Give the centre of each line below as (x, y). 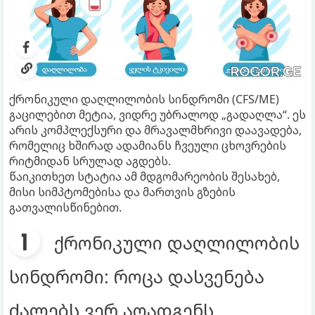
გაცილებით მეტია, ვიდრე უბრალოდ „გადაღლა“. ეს (157, 114)
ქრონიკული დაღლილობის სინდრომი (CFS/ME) (144, 99)
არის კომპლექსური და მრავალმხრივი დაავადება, (155, 130)
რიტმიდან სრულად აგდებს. (90, 161)
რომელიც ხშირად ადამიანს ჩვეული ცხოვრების (148, 145)
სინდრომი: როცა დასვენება (137, 276)
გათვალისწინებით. (65, 207)
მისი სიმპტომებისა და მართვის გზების (122, 192)
